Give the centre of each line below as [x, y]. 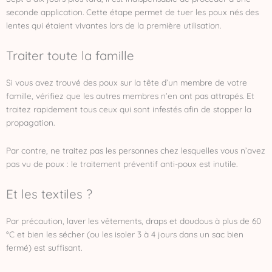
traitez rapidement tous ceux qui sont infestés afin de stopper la [129, 109]
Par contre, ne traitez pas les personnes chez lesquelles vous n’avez [136, 150]
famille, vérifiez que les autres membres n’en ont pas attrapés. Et [130, 95]
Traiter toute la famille [70, 55]
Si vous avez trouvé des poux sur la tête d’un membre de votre [127, 82]
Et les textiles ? [49, 193]
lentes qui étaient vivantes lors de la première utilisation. [114, 25]
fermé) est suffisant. [44, 247]
